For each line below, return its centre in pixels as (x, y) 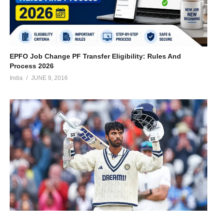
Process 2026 (32, 66)
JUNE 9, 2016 (49, 78)
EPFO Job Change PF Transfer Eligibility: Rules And (95, 56)
